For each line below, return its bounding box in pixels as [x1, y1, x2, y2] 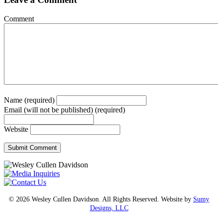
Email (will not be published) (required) [4, 106, 125, 114]
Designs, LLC [90, 204, 128, 212]
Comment [4, 15, 34, 23]
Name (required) [4, 96, 54, 105]
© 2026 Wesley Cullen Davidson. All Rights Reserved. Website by [9, 196, 193, 203]
